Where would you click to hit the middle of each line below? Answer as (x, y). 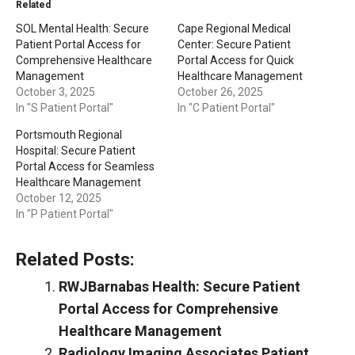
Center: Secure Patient (234, 44)
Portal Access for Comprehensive (168, 309)
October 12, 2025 (59, 198)
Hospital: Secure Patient (76, 151)
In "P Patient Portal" (65, 214)
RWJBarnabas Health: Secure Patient (179, 286)
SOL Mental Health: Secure (82, 29)
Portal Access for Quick (236, 60)
